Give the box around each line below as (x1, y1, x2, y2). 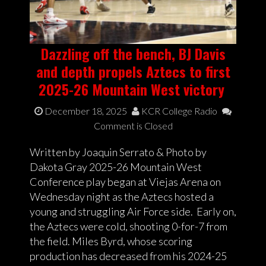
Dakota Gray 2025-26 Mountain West (30, 160, 202, 173)
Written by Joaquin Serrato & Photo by (30, 145, 207, 159)
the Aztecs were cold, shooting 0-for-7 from (30, 219, 227, 233)
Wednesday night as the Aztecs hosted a (30, 189, 214, 203)
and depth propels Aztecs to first (36, 60, 230, 82)
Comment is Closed (93, 119, 173, 131)
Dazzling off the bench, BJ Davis (40, 42, 226, 64)
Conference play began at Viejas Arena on (30, 175, 221, 188)
